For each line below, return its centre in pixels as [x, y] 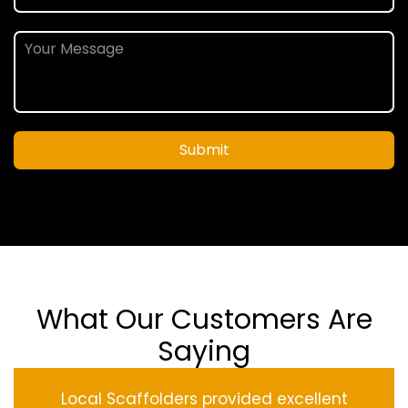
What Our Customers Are [204, 320]
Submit [204, 150]
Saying [204, 352]
